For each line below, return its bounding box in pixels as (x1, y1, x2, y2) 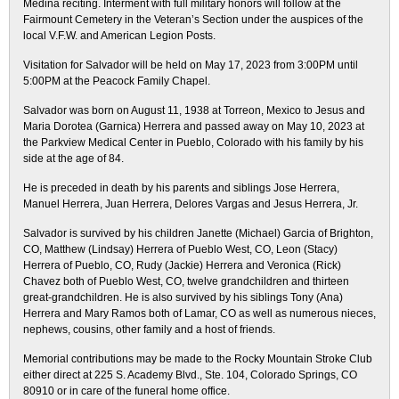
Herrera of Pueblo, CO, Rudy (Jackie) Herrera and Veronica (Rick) (23, 259, 341, 272)
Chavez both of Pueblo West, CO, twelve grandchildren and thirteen (23, 275, 349, 288)
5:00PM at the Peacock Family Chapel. (23, 75, 210, 87)
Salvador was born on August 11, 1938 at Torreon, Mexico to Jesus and (23, 104, 365, 117)
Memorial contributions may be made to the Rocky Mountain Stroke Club (23, 353, 372, 365)
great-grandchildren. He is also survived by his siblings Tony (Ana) (23, 291, 343, 304)
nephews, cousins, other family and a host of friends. (23, 323, 275, 336)
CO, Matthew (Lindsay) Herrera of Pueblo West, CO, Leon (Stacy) (23, 243, 338, 256)
